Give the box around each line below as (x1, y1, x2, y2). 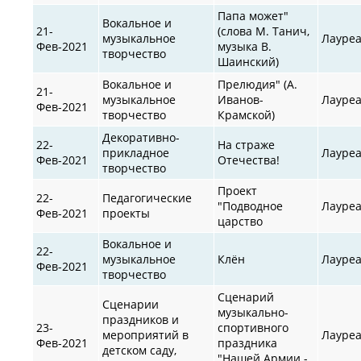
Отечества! (218, 151, 280, 168)
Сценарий (218, 288, 275, 305)
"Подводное (218, 197, 284, 214)
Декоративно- (102, 129, 180, 145)
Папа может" (218, 7, 289, 23)
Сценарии (102, 296, 160, 312)
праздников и (102, 311, 180, 327)
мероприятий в (102, 326, 189, 342)
